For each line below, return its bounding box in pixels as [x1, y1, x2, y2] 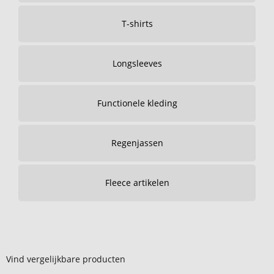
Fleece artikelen [105, 177, 169, 188]
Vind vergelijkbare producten [6, 253, 125, 265]
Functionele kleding [97, 97, 177, 109]
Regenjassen [111, 137, 163, 149]
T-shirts [121, 18, 153, 29]
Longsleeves [112, 57, 162, 69]
